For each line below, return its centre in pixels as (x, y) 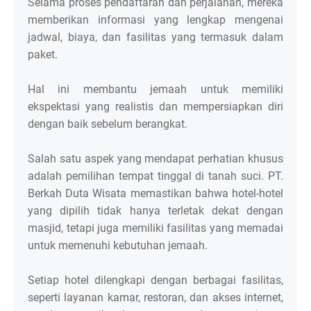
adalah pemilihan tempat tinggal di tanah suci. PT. (155, 176)
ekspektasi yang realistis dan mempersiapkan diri (155, 107)
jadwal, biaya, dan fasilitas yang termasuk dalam (155, 37)
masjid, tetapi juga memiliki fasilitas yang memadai (155, 228)
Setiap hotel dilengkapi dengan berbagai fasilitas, (155, 280)
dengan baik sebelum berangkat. (108, 124)
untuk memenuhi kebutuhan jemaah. (119, 246)
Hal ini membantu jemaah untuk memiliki (155, 90)
